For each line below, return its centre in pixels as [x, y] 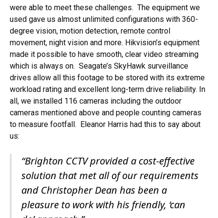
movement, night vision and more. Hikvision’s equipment [105, 43]
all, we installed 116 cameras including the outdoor [96, 101]
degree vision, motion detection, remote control [90, 31]
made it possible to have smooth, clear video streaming [104, 54]
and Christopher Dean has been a [94, 190]
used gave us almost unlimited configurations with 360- [104, 19]
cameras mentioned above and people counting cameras [106, 113]
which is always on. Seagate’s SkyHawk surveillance [99, 66]
